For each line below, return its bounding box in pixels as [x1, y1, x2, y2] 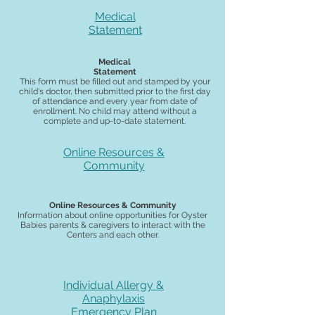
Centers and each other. [66, 230, 159, 240]
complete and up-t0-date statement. [44, 116, 186, 126]
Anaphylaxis [82, 292, 145, 305]
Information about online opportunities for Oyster [18, 210, 207, 220]
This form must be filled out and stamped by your [19, 77, 210, 86]
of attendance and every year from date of [32, 96, 198, 106]
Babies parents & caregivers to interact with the [20, 220, 205, 230]
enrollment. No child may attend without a [32, 106, 197, 116]
